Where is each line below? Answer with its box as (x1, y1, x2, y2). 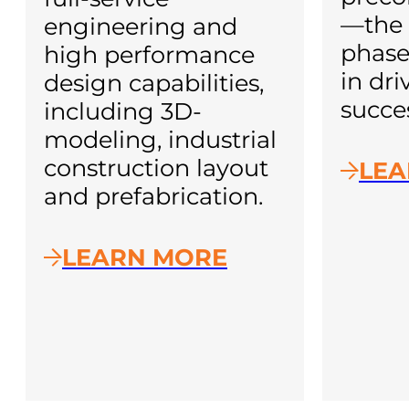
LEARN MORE (62, 243, 227, 272)
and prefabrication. (44, 181, 263, 210)
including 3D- (44, 96, 202, 125)
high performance (44, 39, 255, 68)
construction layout (44, 152, 268, 182)
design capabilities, (44, 68, 264, 97)
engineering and (44, 11, 237, 40)
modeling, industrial (44, 124, 277, 153)
